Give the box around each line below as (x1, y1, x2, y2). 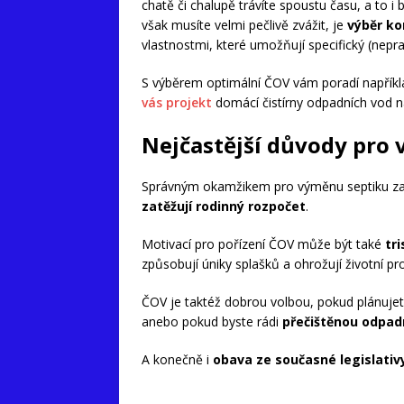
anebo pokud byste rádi (142, 313, 282, 330)
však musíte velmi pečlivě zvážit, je (142, 16, 347, 33)
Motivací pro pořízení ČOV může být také (142, 235, 385, 252)
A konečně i (142, 351, 213, 368)
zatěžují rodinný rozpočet (142, 197, 306, 215)
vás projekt (142, 94, 212, 111)
